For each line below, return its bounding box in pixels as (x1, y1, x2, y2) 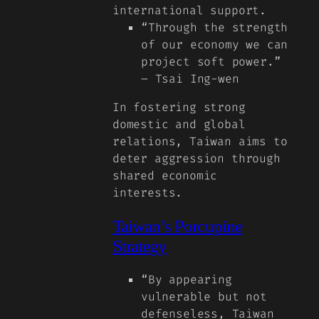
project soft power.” (141, 54, 281, 70)
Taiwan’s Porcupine (113, 216, 242, 236)
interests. (113, 185, 183, 201)
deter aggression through (113, 151, 281, 167)
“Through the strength (141, 20, 288, 36)
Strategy (113, 236, 167, 256)
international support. (113, 3, 267, 19)
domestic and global (113, 117, 246, 132)
